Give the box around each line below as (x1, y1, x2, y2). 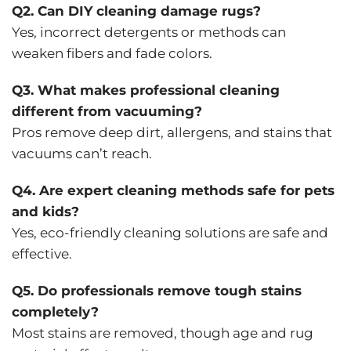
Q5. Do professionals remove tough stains (12, 282, 302, 299)
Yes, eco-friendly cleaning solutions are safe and (12, 224, 328, 241)
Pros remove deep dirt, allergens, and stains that (12, 124, 332, 140)
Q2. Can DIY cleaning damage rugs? (12, 2, 261, 19)
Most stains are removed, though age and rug (12, 324, 313, 341)
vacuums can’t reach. (12, 145, 152, 161)
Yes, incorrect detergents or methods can (12, 24, 286, 40)
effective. (12, 245, 72, 262)
